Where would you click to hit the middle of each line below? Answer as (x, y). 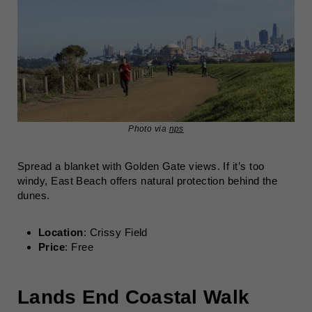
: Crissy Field (115, 232)
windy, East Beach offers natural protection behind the (148, 181)
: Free (79, 247)
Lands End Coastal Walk (134, 297)
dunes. (34, 195)
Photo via (149, 129)
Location (61, 232)
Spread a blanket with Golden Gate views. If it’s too (141, 166)
